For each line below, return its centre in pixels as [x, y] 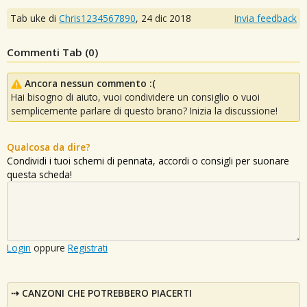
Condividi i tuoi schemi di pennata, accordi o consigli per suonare [148, 160]
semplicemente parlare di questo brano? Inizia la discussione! [144, 110]
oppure [49, 247]
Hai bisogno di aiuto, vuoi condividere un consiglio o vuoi [135, 97]
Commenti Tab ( [48, 52]
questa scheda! [39, 174]
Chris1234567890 [97, 18]
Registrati [88, 247]
